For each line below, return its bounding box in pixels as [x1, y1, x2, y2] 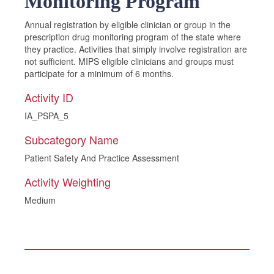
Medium [24, 194, 56, 206]
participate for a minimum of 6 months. [24, 67, 174, 80]
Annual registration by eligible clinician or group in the [24, 18, 231, 31]
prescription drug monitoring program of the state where [24, 31, 241, 43]
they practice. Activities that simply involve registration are [24, 43, 247, 55]
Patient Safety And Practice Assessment [24, 152, 179, 164]
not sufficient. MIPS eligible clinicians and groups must [24, 55, 234, 67]
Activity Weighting [24, 174, 111, 190]
